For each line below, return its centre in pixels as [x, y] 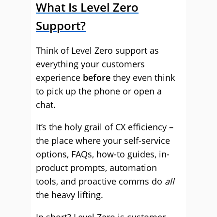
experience [59, 77]
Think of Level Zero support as [97, 50]
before [98, 77]
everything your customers [90, 64]
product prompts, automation [96, 168]
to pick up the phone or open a [99, 91]
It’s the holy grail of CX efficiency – [105, 127]
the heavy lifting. [70, 195]
